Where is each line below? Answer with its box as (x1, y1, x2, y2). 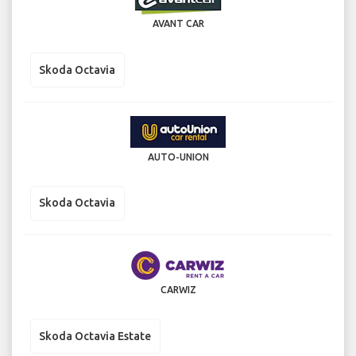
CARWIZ (160, 284, 196, 296)
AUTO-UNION (147, 151, 209, 162)
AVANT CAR (152, 18, 204, 29)
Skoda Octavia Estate (39, 329, 151, 342)
